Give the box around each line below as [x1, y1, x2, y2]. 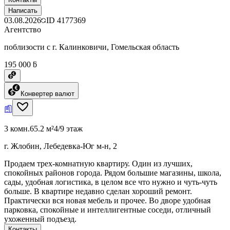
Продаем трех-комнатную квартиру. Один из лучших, [4, 159, 193, 168]
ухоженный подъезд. [4, 214, 76, 223]
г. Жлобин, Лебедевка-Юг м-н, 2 [4, 141, 117, 150]
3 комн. [4, 124, 30, 133]
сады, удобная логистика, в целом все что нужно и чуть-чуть [4, 177, 217, 186]
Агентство [4, 25, 41, 34]
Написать [8, 6, 37, 14]
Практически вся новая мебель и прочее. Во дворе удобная [4, 196, 210, 205]
